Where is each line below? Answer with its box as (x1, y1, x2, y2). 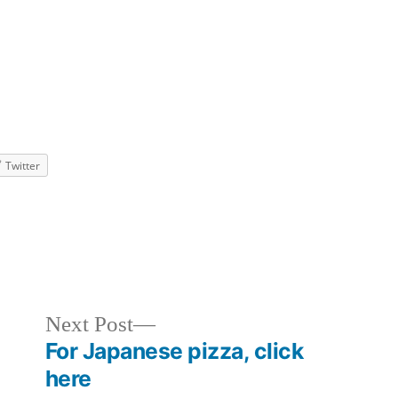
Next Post (44, 310, 133, 338)
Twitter (5, 158, 41, 174)
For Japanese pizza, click (44, 337, 304, 364)
